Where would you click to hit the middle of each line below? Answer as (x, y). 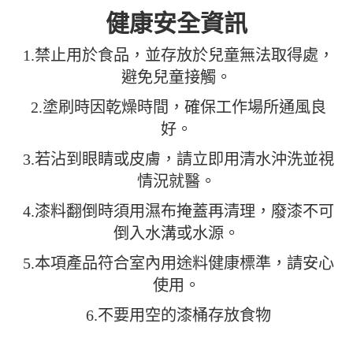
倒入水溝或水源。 (176, 233)
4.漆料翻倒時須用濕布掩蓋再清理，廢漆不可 (178, 211)
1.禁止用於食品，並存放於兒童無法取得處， (178, 55)
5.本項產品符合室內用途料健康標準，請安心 (178, 263)
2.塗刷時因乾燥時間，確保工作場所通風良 (178, 107)
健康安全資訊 (176, 23)
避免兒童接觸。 (176, 77)
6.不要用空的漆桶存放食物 (178, 315)
